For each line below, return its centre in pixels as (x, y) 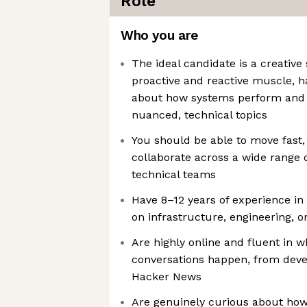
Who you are (159, 35)
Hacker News (167, 277)
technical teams (174, 174)
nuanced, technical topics (199, 115)
